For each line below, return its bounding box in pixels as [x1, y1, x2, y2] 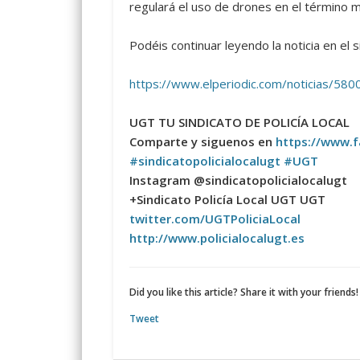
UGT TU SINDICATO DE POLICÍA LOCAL [129, 114, 350, 131]
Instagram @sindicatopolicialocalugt [129, 172, 347, 189]
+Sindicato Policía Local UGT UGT [129, 191, 325, 208]
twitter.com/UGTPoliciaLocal [129, 211, 301, 227]
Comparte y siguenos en [129, 133, 276, 150]
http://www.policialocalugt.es [129, 230, 305, 247]
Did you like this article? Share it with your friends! [129, 285, 358, 300]
